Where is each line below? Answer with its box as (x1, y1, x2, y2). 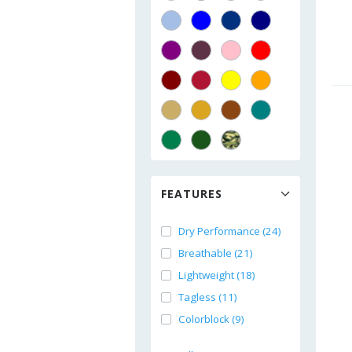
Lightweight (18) (178, 268, 255, 282)
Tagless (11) (178, 290, 237, 304)
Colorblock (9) (178, 312, 244, 326)
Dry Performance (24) (178, 224, 281, 238)
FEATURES (161, 186, 222, 201)
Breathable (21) (178, 246, 253, 260)
